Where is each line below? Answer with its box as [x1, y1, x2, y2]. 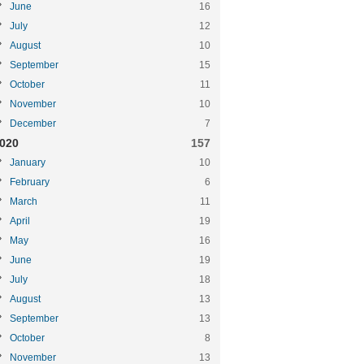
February [10, 176, 50, 188]
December [10, 118, 56, 129]
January [10, 157, 45, 168]
